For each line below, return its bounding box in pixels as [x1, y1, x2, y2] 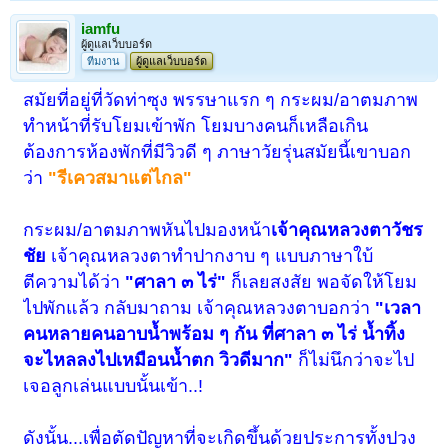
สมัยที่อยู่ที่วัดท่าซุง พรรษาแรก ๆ [23, 90, 281, 111]
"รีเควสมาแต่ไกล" [48, 168, 193, 189]
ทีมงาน [87, 55, 120, 68]
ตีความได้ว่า [23, 272, 126, 293]
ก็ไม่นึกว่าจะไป [293, 350, 415, 371]
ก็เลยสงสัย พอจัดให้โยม [226, 272, 418, 293]
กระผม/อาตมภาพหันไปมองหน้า [23, 220, 272, 241]
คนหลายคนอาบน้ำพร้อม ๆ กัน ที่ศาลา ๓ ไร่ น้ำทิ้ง [23, 324, 406, 345]
